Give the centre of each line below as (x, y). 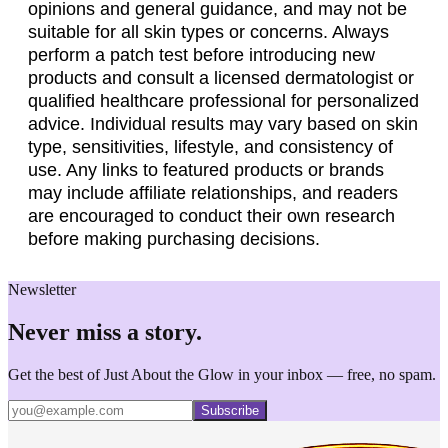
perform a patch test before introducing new (201, 54)
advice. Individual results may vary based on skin (223, 123)
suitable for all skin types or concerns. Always (208, 31)
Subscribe (230, 410)
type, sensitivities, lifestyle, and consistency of (210, 146)
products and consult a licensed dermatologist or (221, 77)
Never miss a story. (105, 331)
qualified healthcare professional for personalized (223, 100)
